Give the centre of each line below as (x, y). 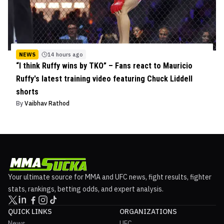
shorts (27, 92)
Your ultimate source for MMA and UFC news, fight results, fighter (110, 177)
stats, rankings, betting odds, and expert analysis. (86, 189)
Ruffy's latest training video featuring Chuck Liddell (104, 79)
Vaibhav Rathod (47, 103)
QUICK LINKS (30, 212)
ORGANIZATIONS (148, 212)
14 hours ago (65, 55)
